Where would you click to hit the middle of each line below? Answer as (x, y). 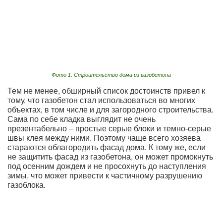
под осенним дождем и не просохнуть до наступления (107, 166)
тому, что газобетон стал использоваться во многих (101, 100)
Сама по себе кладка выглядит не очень (82, 119)
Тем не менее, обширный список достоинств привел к (106, 91)
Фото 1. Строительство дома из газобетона (111, 75)
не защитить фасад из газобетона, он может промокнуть (110, 157)
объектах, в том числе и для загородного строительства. (111, 110)
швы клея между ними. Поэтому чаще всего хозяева (104, 138)
